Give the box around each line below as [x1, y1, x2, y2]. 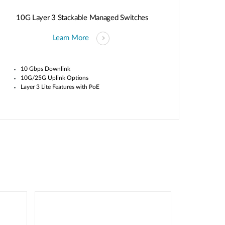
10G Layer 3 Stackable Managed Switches [16, 14, 149, 22]
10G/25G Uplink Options [20, 74, 88, 81]
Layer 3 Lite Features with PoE [20, 83, 99, 90]
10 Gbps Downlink [20, 65, 70, 72]
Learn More [52, 34, 89, 42]
